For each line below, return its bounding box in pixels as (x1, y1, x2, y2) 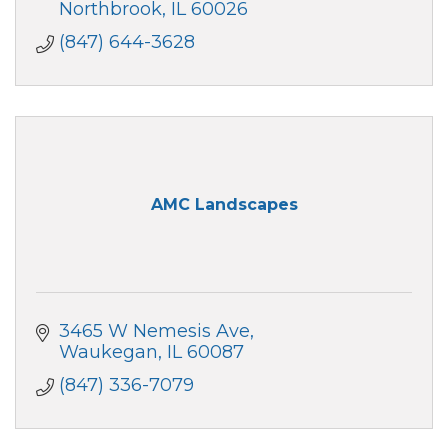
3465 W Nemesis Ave (58, 319, 250, 342)
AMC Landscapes (150, 195, 298, 215)
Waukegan (58, 340, 158, 363)
